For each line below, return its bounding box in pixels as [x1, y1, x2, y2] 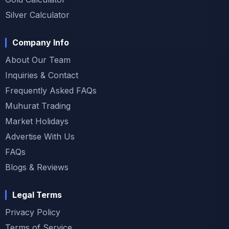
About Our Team [5, 54, 71, 65]
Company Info [12, 37, 69, 48]
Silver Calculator [5, 9, 70, 20]
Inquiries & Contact [5, 70, 78, 80]
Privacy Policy [5, 207, 60, 217]
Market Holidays [5, 116, 68, 126]
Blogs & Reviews [5, 162, 68, 172]
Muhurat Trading [5, 100, 71, 111]
